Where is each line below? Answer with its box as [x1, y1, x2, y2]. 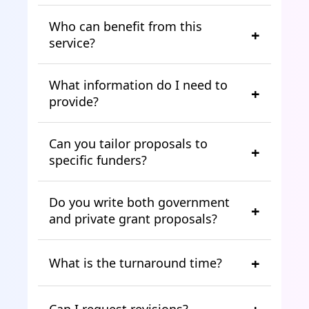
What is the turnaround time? [49, 254, 222, 271]
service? [49, 34, 95, 51]
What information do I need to [49, 76, 228, 93]
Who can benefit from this [49, 17, 202, 34]
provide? [49, 92, 99, 110]
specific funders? [49, 151, 147, 168]
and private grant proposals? [49, 210, 217, 227]
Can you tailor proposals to [49, 134, 208, 152]
